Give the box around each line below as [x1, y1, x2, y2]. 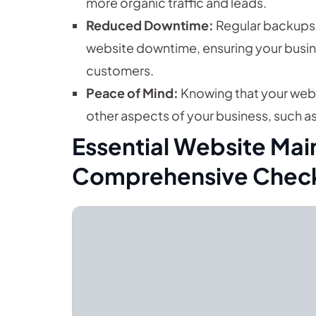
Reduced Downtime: [86, 17, 214, 34]
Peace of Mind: [86, 85, 178, 102]
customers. [86, 62, 154, 79]
